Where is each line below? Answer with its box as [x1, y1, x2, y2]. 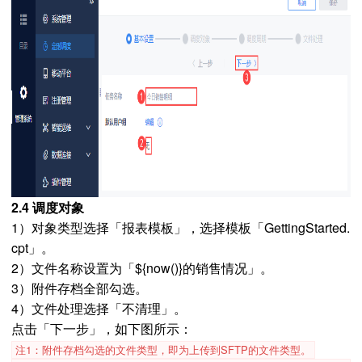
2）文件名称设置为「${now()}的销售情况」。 [11, 259, 273, 277]
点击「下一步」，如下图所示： [11, 319, 192, 338]
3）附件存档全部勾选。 [11, 279, 148, 297]
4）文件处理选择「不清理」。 [11, 299, 187, 318]
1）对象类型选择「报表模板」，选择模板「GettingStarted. [11, 218, 350, 237]
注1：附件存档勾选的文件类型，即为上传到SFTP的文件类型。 [15, 342, 311, 357]
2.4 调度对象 [11, 198, 84, 217]
